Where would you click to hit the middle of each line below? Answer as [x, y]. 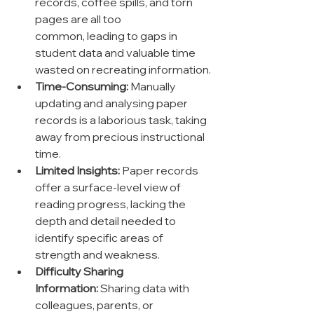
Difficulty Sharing [80, 272]
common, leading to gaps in [107, 36]
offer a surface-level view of [109, 187]
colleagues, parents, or [95, 305]
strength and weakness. [97, 255]
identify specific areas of [100, 238]
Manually [153, 87]
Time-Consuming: [82, 87]
